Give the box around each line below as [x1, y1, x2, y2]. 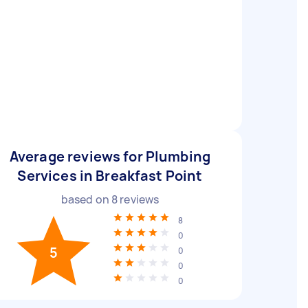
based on [60, 192, 111, 207]
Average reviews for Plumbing [9, 147, 211, 166]
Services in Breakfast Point [17, 166, 203, 185]
